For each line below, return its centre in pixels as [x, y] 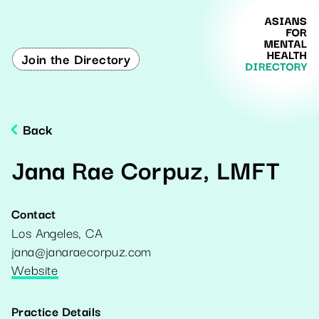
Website [35, 269]
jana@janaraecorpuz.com [82, 251]
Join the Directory [76, 58]
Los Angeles [45, 232]
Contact [34, 213]
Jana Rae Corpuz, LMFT [146, 169]
